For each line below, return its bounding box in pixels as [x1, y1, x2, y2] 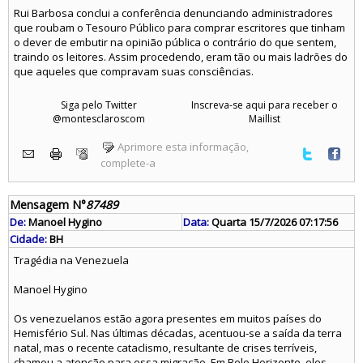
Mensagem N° [10, 197, 86, 212]
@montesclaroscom [52, 112, 145, 126]
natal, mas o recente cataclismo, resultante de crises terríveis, [14, 340, 317, 355]
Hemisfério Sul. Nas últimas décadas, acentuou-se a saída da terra [14, 326, 342, 340]
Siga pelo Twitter [60, 98, 137, 112]
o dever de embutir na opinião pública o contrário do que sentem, [14, 35, 336, 49]
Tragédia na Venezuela [14, 253, 129, 267]
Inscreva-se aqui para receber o [191, 98, 338, 112]
